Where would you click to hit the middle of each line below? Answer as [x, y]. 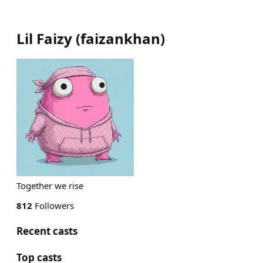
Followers [53, 205]
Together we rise [50, 186]
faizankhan [120, 38]
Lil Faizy [44, 38]
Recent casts [47, 231]
